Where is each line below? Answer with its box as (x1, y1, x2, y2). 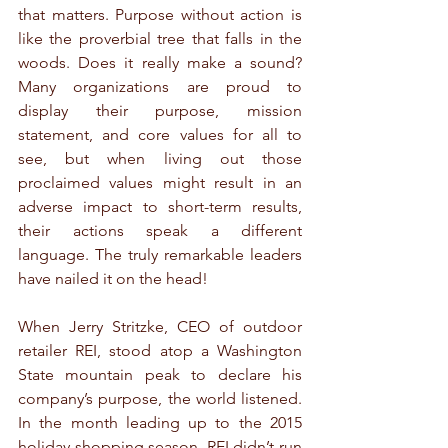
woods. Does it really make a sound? (18, 53, 302, 73)
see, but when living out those (18, 149, 302, 169)
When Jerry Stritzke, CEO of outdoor (18, 317, 302, 337)
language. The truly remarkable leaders (18, 245, 302, 265)
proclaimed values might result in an (18, 173, 302, 193)
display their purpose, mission (18, 101, 302, 121)
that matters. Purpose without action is (18, 5, 302, 25)
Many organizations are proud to (18, 77, 302, 97)
